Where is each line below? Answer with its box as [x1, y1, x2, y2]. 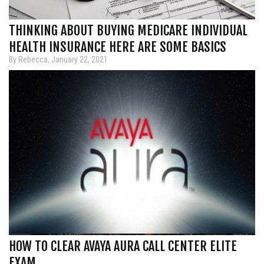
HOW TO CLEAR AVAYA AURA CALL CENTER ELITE [9, 238, 237, 254]
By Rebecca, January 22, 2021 [9, 55, 108, 64]
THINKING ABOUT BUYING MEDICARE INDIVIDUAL [9, 22, 247, 38]
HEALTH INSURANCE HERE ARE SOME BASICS [9, 39, 226, 55]
